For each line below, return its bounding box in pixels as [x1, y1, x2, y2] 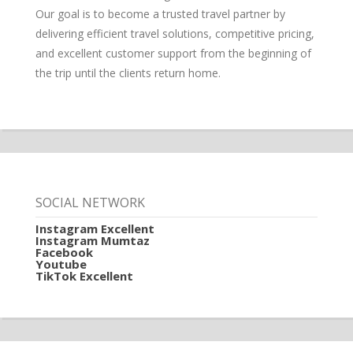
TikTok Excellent [35, 267, 133, 284]
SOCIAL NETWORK [35, 193, 145, 211]
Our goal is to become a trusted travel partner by [35, 6, 285, 22]
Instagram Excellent [35, 220, 154, 236]
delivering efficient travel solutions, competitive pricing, [35, 26, 314, 42]
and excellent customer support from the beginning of [35, 46, 311, 61]
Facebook [35, 243, 93, 260]
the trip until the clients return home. [35, 65, 221, 81]
